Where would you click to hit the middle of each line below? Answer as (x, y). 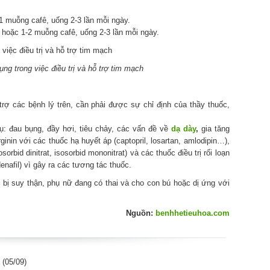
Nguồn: (140, 213)
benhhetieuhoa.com (192, 213)
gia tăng (214, 128)
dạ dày (183, 128)
